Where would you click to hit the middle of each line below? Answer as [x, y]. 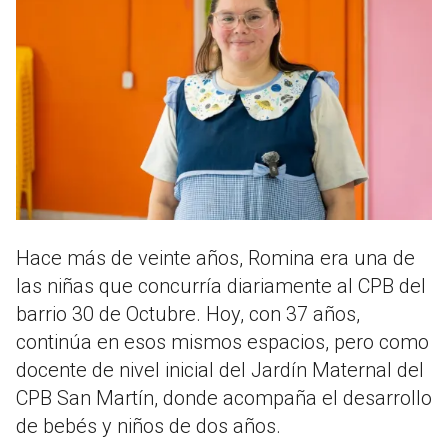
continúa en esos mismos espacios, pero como [222, 342]
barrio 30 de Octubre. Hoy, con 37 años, [188, 314]
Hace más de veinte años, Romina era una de [215, 258]
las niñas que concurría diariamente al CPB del [221, 286]
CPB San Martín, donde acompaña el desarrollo [224, 398]
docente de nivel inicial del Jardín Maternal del [220, 370]
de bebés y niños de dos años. [148, 426]
